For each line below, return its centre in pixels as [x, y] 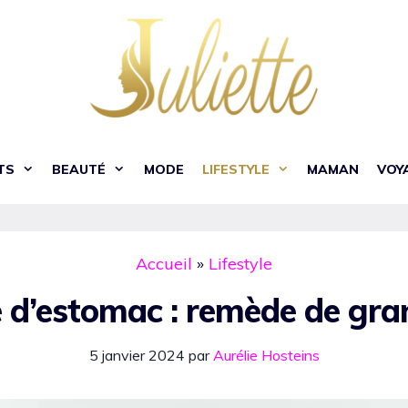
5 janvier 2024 [137, 356]
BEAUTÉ [79, 170]
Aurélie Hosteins [266, 356]
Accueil [164, 264]
